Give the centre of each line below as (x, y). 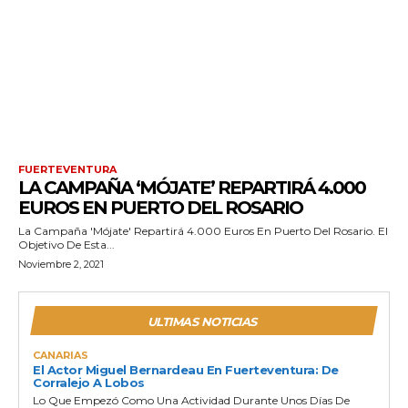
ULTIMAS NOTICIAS (202, 321)
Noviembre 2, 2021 (61, 264)
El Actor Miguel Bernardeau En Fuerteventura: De (186, 369)
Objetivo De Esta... (66, 244)
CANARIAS (61, 355)
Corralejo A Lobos (89, 382)
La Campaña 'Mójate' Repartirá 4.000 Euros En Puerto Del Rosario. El (203, 230)
